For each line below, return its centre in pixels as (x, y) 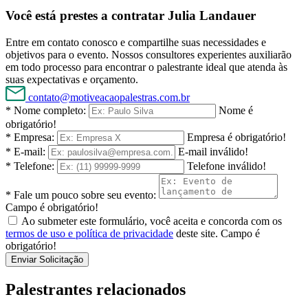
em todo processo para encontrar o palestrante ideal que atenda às (146, 67)
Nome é (236, 111)
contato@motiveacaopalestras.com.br (109, 98)
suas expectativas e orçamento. (72, 80)
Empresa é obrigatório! (236, 137)
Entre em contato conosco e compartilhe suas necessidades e (136, 43)
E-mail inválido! (213, 152)
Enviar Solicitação (47, 260)
